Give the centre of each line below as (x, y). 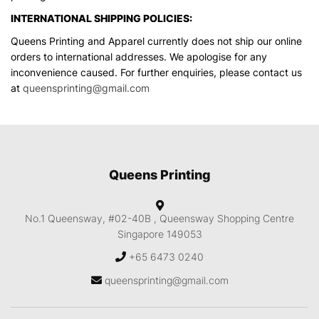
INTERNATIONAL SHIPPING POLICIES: (101, 18)
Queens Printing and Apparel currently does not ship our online (156, 41)
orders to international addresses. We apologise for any (139, 57)
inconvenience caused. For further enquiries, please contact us (156, 72)
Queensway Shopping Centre (227, 218)
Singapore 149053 (159, 234)
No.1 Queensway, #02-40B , (92, 218)
